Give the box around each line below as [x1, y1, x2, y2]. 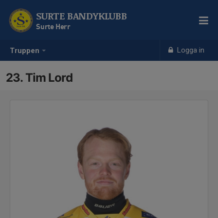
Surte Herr [36, 22, 71, 31]
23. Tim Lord [6, 71, 73, 85]
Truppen [10, 46, 39, 55]
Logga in [175, 46, 205, 54]
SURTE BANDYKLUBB [36, 9, 127, 22]
